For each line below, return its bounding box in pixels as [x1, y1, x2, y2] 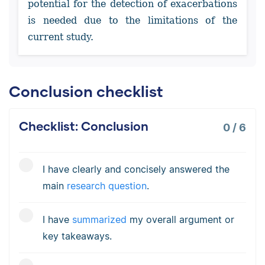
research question [67, 179, 147, 192]
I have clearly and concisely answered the [43, 163, 230, 175]
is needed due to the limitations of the [28, 15, 237, 27]
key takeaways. [43, 230, 112, 242]
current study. [28, 31, 93, 43]
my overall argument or [127, 213, 234, 225]
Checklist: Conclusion [19, 118, 148, 133]
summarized [72, 213, 127, 225]
